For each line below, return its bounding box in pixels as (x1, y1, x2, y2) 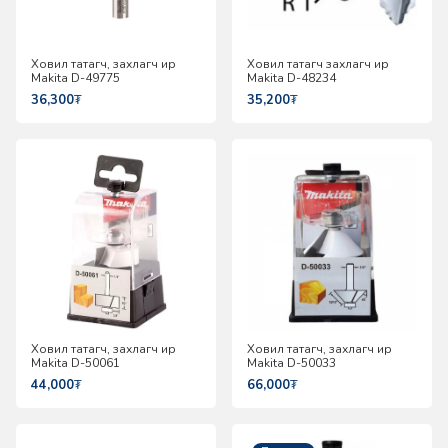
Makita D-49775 (31, 69, 120, 86)
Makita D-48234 (247, 69, 336, 86)
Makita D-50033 (247, 354, 336, 371)
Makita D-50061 (31, 354, 120, 371)
